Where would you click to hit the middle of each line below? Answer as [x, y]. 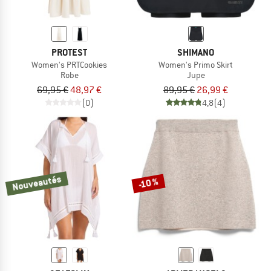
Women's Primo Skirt [196, 64]
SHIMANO [196, 52]
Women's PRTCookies [69, 64]
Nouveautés [37, 183]
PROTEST [69, 52]
